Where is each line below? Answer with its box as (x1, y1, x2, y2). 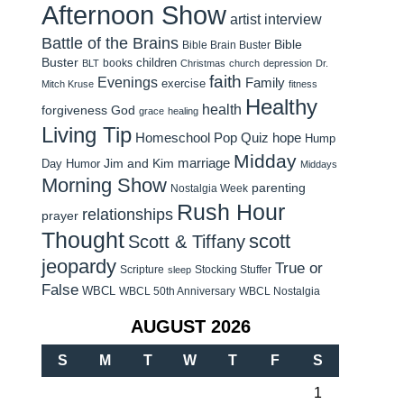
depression (263, 58, 312, 69)
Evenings (97, 75, 158, 90)
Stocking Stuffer (195, 263, 271, 276)
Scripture (120, 263, 164, 275)
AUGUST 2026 (130, 317, 251, 336)
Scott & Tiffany (128, 232, 245, 252)
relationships (82, 205, 173, 224)
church (229, 58, 260, 69)
